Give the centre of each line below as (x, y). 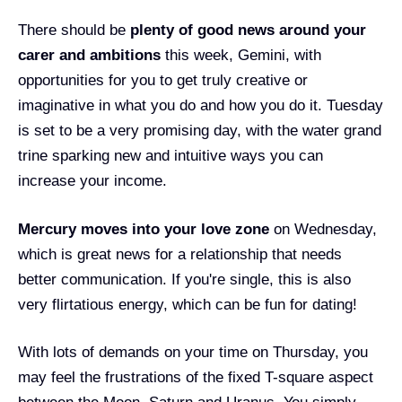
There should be (74, 30)
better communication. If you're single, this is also (184, 279)
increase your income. (92, 181)
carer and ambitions (92, 55)
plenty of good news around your (248, 30)
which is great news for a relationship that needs (180, 254)
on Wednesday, (323, 229)
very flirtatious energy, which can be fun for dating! (188, 304)
